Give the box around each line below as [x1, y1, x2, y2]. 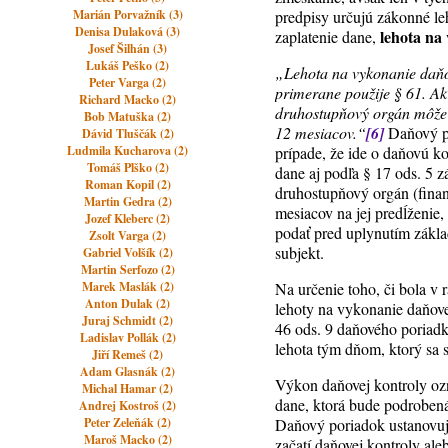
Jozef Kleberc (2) [85, 210, 171, 227]
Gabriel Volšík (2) [82, 244, 173, 261]
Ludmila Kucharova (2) [67, 142, 189, 159]
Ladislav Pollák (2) [79, 329, 176, 346]
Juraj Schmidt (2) [82, 312, 174, 329]
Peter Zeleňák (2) [84, 414, 172, 431]
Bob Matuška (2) [84, 108, 172, 125]
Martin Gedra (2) [83, 193, 172, 210]
